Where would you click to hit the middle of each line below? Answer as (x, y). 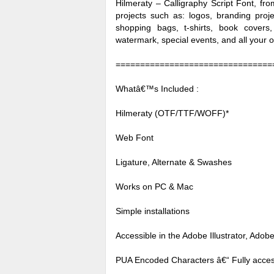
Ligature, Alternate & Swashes (174, 162)
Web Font (135, 138)
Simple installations (153, 211)
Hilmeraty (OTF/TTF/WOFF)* (172, 113)
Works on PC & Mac (154, 187)
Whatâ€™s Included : (157, 89)
